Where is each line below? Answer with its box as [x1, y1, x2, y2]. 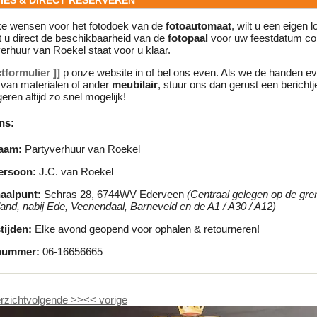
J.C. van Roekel [36, 166, 113, 178]
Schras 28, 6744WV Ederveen [41, 188, 187, 201]
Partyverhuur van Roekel [22, 143, 140, 156]
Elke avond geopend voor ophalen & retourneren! [32, 223, 260, 236]
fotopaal [168, 32, 208, 45]
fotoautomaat [166, 20, 231, 33]
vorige [99, 293, 127, 306]
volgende [26, 293, 68, 306]
